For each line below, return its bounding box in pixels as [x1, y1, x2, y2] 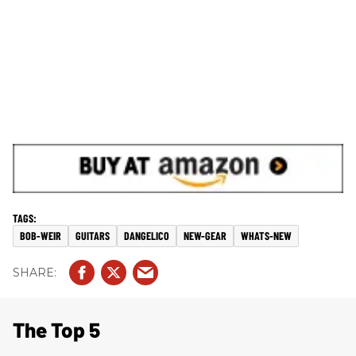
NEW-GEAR [184, 229, 226, 243]
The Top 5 [13, 317, 100, 342]
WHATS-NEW [241, 229, 292, 243]
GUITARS [75, 229, 110, 243]
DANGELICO [124, 229, 169, 243]
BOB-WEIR [20, 229, 61, 243]
